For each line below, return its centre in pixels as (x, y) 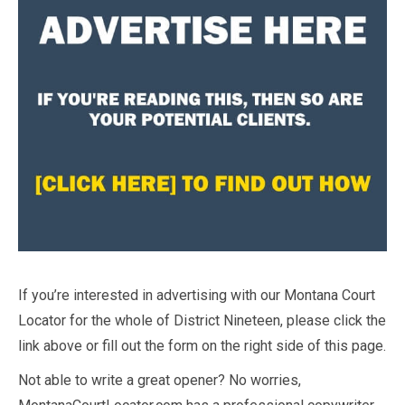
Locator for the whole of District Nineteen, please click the (202, 321)
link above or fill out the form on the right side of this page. (202, 346)
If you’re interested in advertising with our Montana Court (197, 296)
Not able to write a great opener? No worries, (160, 381)
